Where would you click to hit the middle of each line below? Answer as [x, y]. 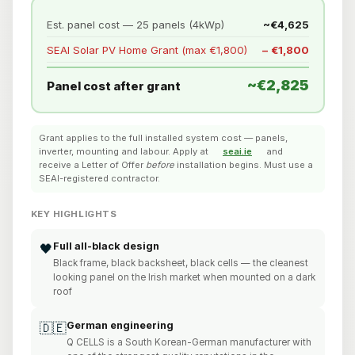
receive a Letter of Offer [92, 165]
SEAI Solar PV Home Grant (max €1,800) [147, 50]
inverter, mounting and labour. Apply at [125, 152]
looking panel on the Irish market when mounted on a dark [184, 278]
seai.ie [237, 152]
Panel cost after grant [113, 86]
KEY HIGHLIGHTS [74, 214]
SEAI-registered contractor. [99, 179]
